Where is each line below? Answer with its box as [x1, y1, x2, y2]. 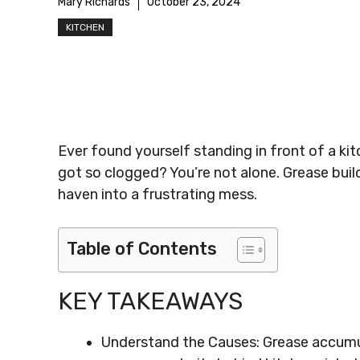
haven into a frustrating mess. [58, 186, 257, 203]
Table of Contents [67, 239, 217, 259]
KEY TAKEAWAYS [58, 287, 243, 316]
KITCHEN [66, 22, 104, 33]
